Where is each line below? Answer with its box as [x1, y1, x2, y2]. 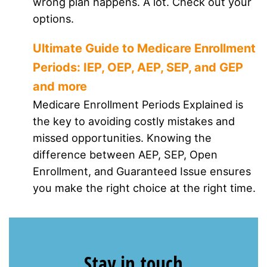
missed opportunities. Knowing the [33, 131, 212, 145]
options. [33, 12, 74, 26]
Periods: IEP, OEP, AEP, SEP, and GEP [33, 60, 243, 75]
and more [33, 79, 87, 94]
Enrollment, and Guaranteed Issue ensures [33, 164, 251, 178]
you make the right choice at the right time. [33, 181, 256, 195]
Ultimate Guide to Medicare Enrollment [33, 41, 256, 56]
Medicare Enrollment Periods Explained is [33, 98, 243, 111]
